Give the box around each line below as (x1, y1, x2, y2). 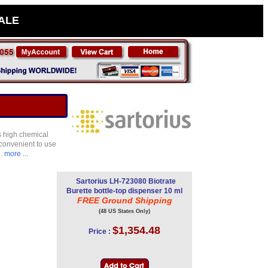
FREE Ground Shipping (77, 196, 172, 205)
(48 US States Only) (99, 208, 150, 214)
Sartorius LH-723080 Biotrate (76, 177, 176, 185)
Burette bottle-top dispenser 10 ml (66, 187, 182, 195)
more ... (4, 150, 28, 158)
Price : (89, 227, 111, 236)
